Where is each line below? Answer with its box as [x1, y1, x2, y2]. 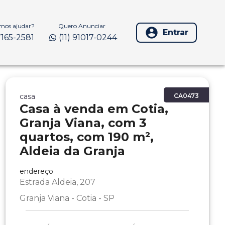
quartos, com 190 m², [19, 130, 154, 144]
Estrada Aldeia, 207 [19, 177, 95, 187]
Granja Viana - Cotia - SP [19, 193, 115, 203]
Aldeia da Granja [19, 144, 125, 158]
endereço [19, 167, 53, 176]
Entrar [163, 28, 188, 37]
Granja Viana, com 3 [19, 116, 147, 130]
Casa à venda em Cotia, [19, 101, 168, 116]
